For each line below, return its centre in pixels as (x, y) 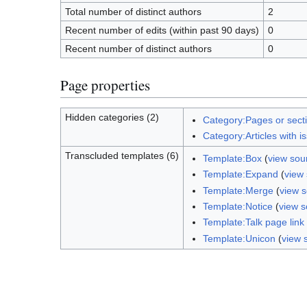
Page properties (105, 85)
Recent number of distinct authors (138, 49)
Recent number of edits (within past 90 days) (162, 30)
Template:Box (232, 158)
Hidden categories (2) (112, 117)
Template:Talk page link (253, 222)
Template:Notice (237, 206)
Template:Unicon (239, 238)
